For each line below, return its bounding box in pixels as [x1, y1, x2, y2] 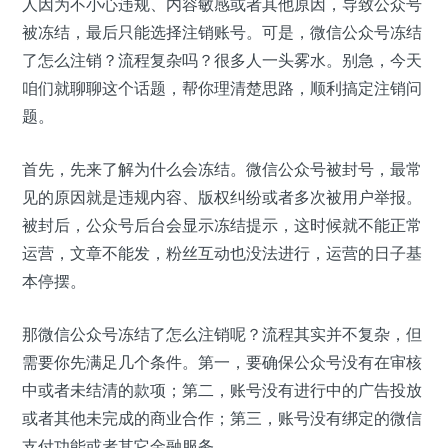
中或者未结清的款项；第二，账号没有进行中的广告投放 [22, 380, 422, 401]
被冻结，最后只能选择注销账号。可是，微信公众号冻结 [22, 22, 422, 43]
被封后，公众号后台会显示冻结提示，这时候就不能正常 [22, 215, 422, 236]
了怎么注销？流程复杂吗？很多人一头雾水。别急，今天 [22, 50, 422, 71]
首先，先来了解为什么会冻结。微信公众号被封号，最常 [22, 159, 422, 180]
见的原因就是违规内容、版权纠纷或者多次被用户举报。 [22, 187, 422, 208]
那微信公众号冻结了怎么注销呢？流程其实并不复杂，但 [22, 324, 422, 345]
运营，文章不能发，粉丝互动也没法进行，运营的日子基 [22, 243, 422, 264]
